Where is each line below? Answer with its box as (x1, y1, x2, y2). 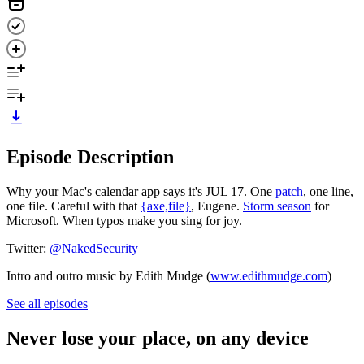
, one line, (303, 184, 353, 198)
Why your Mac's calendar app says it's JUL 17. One (6, 184, 275, 198)
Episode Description (6, 145, 174, 167)
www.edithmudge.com (210, 268, 327, 283)
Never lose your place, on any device (6, 327, 309, 349)
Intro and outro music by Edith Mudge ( (6, 268, 210, 283)
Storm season (243, 198, 311, 213)
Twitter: (6, 240, 50, 255)
